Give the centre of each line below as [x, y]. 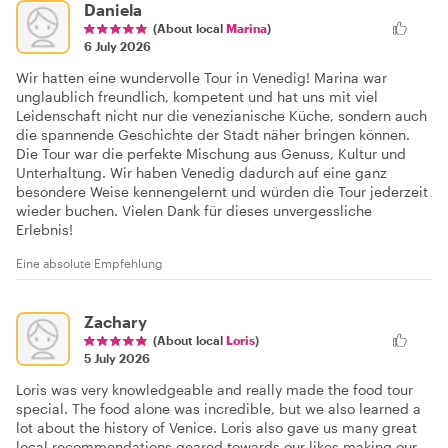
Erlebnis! [44, 230]
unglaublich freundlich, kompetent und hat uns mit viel [197, 97]
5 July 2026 [117, 358]
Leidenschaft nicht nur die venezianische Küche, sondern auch [221, 116]
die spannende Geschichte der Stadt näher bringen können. [213, 135]
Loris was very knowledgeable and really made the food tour [214, 390]
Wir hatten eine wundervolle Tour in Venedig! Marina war [201, 78]
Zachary [115, 322]
